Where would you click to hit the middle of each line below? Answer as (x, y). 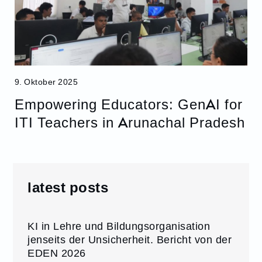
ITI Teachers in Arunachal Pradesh (130, 122)
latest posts (68, 187)
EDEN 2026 (57, 253)
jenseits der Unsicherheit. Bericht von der (130, 239)
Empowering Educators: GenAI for (128, 104)
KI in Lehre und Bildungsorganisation (119, 226)
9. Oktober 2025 (46, 81)
